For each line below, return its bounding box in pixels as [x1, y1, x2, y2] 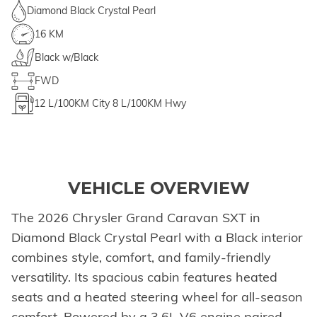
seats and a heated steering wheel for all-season [11, 288, 303, 305]
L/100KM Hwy [121, 97, 186, 110]
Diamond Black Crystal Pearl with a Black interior [11, 229, 303, 246]
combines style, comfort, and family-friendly [11, 248, 271, 265]
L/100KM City [48, 97, 110, 110]
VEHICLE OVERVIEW [67, 177, 250, 198]
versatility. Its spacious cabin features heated [11, 268, 277, 285]
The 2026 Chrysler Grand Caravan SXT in [11, 209, 260, 226]
